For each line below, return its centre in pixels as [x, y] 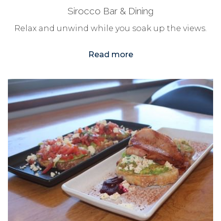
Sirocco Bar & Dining [110, 11]
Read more [110, 55]
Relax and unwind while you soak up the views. [110, 28]
